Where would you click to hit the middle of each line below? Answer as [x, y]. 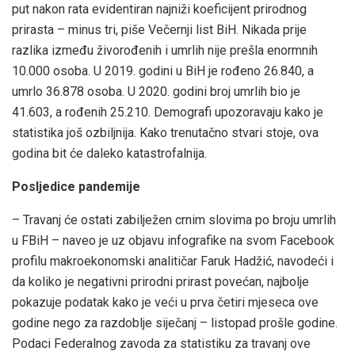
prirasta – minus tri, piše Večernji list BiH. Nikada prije [159, 29]
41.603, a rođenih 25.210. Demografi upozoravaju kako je [168, 112]
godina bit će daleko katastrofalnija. [109, 153]
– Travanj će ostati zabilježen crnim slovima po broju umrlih [174, 219]
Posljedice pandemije [76, 186]
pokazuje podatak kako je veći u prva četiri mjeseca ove [165, 302]
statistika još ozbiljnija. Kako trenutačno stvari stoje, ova [165, 132]
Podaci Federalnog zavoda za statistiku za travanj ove [161, 343]
